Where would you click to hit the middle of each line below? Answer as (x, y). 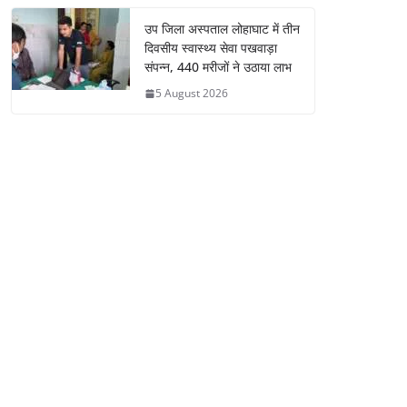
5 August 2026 (192, 94)
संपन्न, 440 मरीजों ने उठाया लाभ (218, 67)
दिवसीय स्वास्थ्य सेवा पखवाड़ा (211, 48)
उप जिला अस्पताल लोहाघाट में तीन (222, 29)
